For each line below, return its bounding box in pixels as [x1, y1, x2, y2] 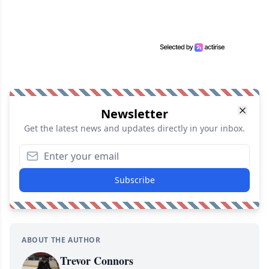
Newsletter [101, 106, 168, 122]
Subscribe [114, 174, 155, 186]
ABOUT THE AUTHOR [22, 235, 101, 246]
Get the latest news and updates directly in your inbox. [24, 122, 245, 134]
